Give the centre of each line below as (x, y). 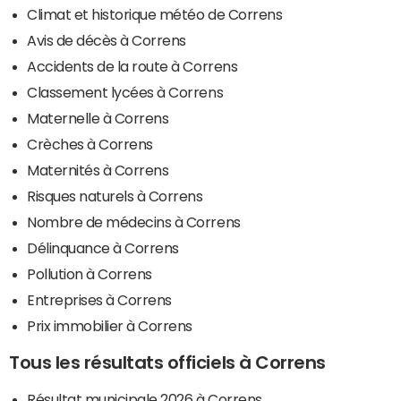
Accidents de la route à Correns (132, 66)
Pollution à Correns (90, 273)
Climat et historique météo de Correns (155, 14)
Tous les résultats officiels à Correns (167, 362)
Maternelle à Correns (98, 118)
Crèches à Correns (90, 144)
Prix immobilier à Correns (110, 325)
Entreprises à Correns (99, 299)
